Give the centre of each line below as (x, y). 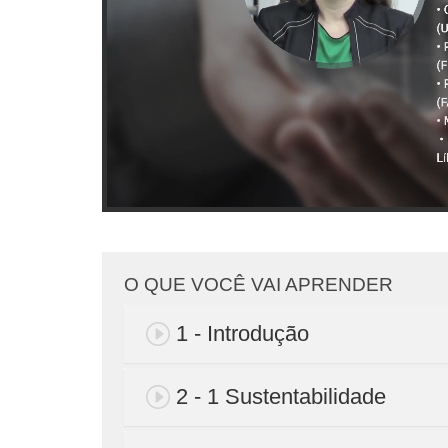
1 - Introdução (242, 333)
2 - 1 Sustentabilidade (281, 396)
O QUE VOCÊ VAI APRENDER (258, 284)
